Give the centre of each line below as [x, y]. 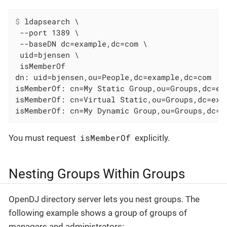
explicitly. [152, 138]
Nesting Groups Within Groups [97, 174]
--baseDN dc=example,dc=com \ [82, 44]
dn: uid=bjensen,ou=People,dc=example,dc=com [113, 77]
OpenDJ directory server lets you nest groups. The [104, 199]
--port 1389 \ [47, 33]
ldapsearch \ [50, 22]
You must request [43, 138]
